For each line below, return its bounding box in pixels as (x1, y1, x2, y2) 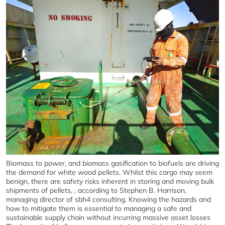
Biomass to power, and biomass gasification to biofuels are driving (6, 159, 219, 168)
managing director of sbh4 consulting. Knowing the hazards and (6, 195, 211, 204)
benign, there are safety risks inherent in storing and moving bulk (6, 177, 214, 186)
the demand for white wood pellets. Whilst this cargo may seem (6, 168, 212, 177)
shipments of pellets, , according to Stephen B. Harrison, (6, 186, 186, 195)
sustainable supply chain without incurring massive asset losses (6, 213, 210, 222)
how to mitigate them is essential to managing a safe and (6, 204, 191, 213)
